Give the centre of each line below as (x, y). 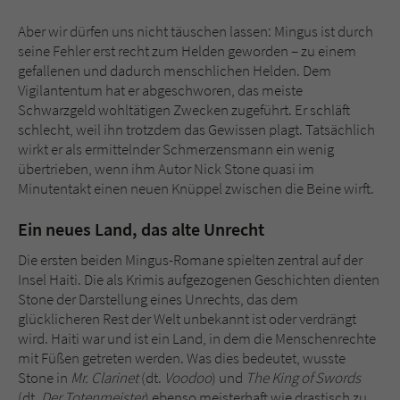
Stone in (44, 378)
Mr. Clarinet (104, 378)
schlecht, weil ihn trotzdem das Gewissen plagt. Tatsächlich (196, 130)
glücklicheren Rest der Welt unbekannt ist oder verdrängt (187, 319)
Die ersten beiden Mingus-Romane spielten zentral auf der (190, 260)
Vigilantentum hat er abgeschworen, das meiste (160, 91)
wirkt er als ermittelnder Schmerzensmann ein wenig (176, 150)
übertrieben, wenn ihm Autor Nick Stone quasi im (166, 169)
